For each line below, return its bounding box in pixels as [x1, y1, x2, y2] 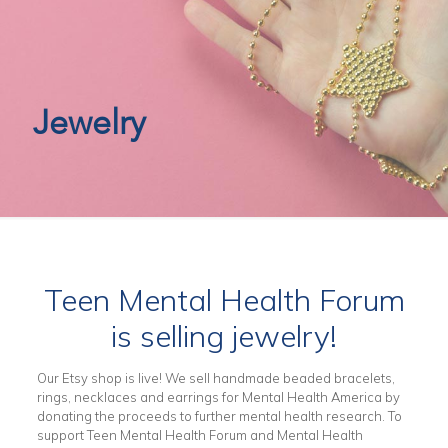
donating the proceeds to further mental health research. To [36, 408, 402, 424]
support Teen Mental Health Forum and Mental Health [36, 427, 363, 443]
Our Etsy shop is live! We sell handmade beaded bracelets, [36, 370, 395, 386]
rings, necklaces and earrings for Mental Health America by [36, 389, 400, 405]
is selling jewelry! [111, 317, 337, 355]
